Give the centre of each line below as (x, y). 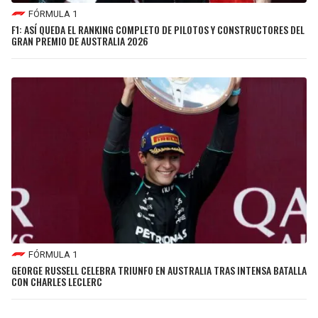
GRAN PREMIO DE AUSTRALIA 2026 (80, 41)
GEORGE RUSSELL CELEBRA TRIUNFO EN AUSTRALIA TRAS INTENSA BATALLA (159, 270)
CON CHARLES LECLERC (57, 282)
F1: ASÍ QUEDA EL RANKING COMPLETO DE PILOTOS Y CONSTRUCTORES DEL (158, 30)
